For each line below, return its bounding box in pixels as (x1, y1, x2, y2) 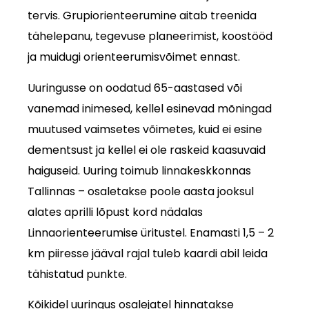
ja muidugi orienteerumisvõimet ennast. (28, 49, 241, 66)
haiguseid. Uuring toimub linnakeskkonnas (28, 162, 252, 179)
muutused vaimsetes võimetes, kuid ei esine (28, 121, 263, 137)
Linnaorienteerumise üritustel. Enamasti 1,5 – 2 (28, 224, 275, 241)
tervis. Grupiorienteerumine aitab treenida (28, 8, 257, 24)
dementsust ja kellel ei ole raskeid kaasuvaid (28, 141, 266, 158)
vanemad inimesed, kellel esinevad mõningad (28, 100, 272, 117)
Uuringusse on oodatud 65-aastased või (28, 79, 243, 96)
